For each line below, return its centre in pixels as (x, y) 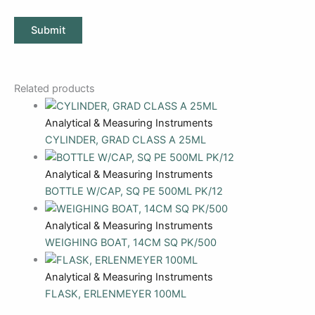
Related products (54, 89)
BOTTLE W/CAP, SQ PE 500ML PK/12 (134, 192)
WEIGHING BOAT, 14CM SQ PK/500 (130, 243)
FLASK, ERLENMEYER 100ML (115, 294)
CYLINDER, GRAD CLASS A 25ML (125, 140)
